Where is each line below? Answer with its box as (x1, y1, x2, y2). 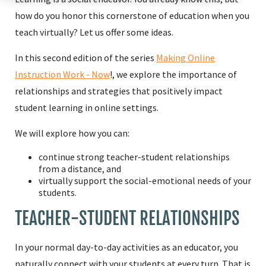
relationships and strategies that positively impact (15, 85, 223, 97)
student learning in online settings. (15, 102, 160, 113)
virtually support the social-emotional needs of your (39, 175, 251, 186)
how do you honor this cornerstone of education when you (15, 9, 249, 21)
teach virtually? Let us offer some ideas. (15, 26, 175, 38)
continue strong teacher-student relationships (39, 151, 230, 163)
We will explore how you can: (15, 127, 129, 139)
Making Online (156, 52, 215, 64)
